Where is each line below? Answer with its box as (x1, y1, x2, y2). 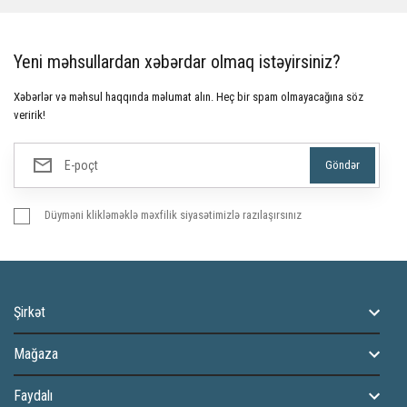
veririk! (14, 108, 45, 122)
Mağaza (14, 345, 58, 362)
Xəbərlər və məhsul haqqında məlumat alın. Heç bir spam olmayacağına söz (14, 90, 363, 104)
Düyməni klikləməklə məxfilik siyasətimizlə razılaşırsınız (45, 208, 302, 222)
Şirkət (14, 303, 45, 321)
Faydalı (14, 387, 53, 404)
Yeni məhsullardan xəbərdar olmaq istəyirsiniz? (14, 51, 341, 73)
